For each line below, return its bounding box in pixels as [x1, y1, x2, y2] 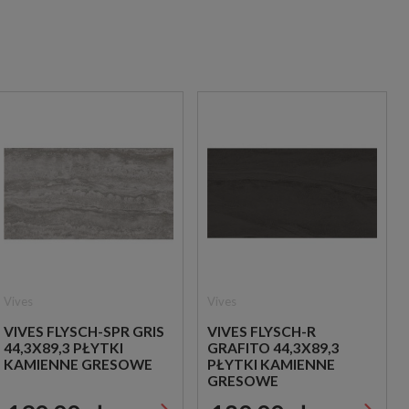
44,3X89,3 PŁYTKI [4, 339, 123, 356]
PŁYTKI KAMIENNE [207, 355, 335, 372]
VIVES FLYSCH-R [207, 322, 316, 340]
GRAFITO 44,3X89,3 [207, 339, 340, 356]
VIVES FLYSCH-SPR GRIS [4, 322, 164, 340]
